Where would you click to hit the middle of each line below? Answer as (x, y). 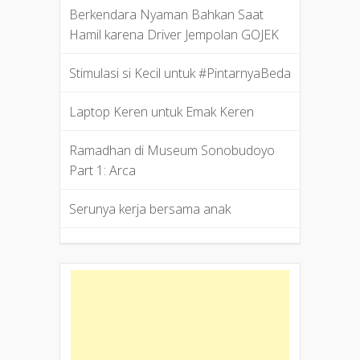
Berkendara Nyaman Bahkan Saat (166, 15)
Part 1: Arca (102, 171)
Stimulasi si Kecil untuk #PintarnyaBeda (180, 74)
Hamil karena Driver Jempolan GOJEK (174, 35)
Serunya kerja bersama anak (149, 209)
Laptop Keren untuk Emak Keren (161, 112)
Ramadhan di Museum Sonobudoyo (172, 151)
